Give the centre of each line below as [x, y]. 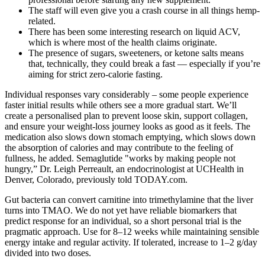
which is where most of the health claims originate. [123, 42]
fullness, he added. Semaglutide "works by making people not [120, 158]
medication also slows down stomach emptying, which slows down [130, 137]
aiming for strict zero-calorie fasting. [96, 74]
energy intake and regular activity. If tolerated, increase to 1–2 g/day [131, 242]
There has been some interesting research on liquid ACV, [134, 31]
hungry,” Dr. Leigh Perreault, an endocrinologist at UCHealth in [124, 169]
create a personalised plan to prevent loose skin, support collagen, [126, 115]
